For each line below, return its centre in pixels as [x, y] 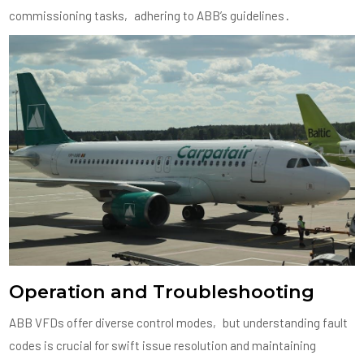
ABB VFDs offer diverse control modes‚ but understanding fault [179, 323]
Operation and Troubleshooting [162, 292]
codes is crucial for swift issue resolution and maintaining [163, 346]
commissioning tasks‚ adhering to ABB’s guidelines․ [150, 16]
